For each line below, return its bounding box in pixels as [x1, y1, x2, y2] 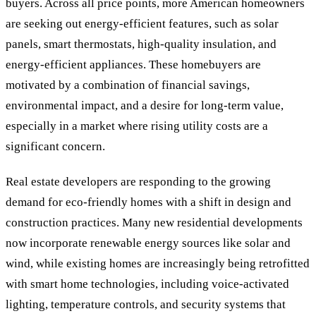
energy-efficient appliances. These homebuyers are [6, 58, 261, 72]
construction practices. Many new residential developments [6, 216, 303, 230]
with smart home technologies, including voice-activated [6, 277, 289, 291]
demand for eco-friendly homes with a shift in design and [6, 195, 291, 209]
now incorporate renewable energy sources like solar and [6, 236, 291, 250]
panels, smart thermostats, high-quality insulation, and [6, 37, 276, 51]
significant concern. [6, 140, 105, 154]
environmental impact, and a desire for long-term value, [6, 99, 284, 113]
